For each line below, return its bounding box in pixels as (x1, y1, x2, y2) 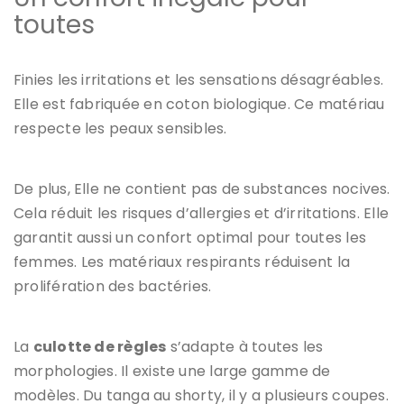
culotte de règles (32, 335, 167, 357)
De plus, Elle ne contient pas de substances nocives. (14, 178, 390, 199)
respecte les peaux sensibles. (14, 117, 227, 139)
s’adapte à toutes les (166, 335, 324, 357)
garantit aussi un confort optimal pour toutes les (14, 226, 367, 248)
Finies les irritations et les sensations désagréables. (14, 69, 384, 90)
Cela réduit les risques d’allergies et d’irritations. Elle (14, 202, 390, 224)
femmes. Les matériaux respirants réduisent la (14, 251, 351, 272)
